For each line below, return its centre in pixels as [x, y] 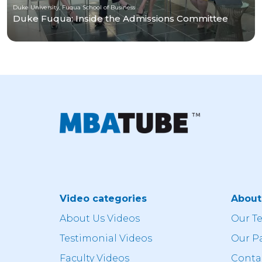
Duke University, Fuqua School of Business [74, 7]
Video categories [103, 198]
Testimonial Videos [106, 238]
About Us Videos [100, 218]
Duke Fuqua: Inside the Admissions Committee [120, 18]
